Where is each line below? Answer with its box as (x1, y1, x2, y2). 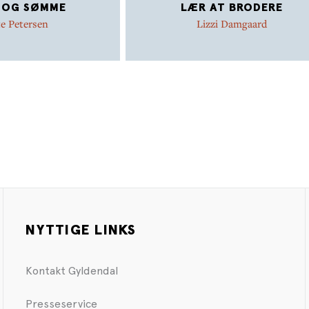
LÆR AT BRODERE (180, 1, 283, 13)
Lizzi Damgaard (196, 16, 267, 30)
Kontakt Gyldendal (26, 264, 119, 277)
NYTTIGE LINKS (26, 223, 137, 237)
